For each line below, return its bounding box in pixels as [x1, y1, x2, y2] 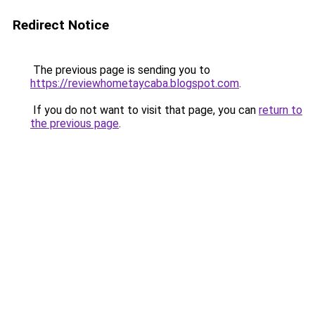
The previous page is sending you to [30, 63, 210, 77]
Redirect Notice [13, 17, 109, 33]
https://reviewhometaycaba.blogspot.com [30, 77, 239, 90]
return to [259, 103, 302, 117]
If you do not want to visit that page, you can [30, 103, 259, 117]
